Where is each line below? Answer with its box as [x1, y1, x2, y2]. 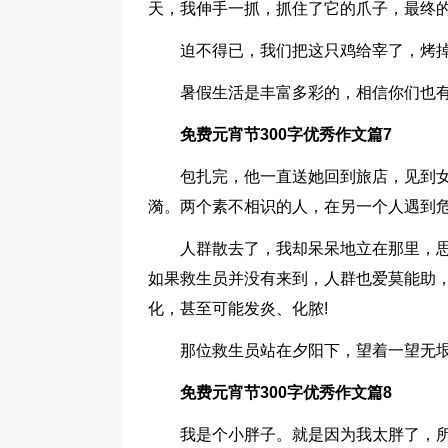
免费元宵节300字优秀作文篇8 [180, 384, 392, 401]
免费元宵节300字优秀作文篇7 [180, 126, 392, 143]
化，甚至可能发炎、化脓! [148, 300, 328, 317]
